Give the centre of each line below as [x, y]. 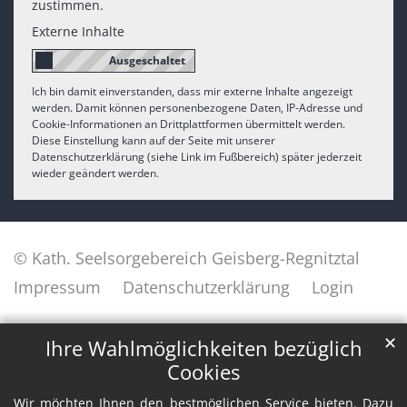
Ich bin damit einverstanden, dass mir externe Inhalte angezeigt [192, 92]
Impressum [57, 288]
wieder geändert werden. [95, 174]
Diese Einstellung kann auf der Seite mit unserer [154, 141]
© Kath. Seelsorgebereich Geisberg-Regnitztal [187, 258]
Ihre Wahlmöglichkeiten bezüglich [203, 349]
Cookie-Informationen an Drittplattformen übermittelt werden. [189, 124]
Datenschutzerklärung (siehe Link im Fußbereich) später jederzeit [197, 157]
